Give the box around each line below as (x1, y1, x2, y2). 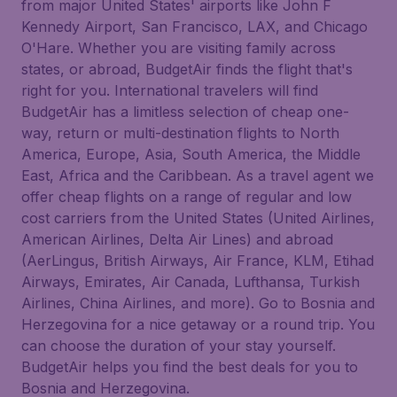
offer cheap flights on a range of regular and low (21, 188, 352, 206)
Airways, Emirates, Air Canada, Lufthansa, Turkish (21, 273, 360, 291)
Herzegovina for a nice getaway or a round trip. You (21, 315, 375, 333)
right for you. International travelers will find (21, 82, 318, 99)
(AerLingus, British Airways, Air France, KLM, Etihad (21, 252, 374, 269)
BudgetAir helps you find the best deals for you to (21, 358, 358, 376)
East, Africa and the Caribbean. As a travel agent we (21, 167, 374, 184)
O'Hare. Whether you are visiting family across (21, 39, 336, 57)
